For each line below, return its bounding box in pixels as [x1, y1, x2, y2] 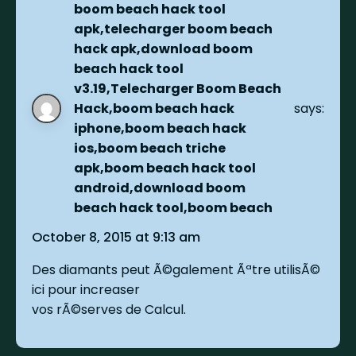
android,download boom [74, 178, 246, 197]
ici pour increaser [32, 280, 141, 299]
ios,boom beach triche [74, 138, 226, 157]
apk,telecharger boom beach [74, 19, 273, 38]
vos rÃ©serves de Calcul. [32, 300, 187, 319]
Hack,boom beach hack [74, 99, 235, 118]
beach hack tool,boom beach [74, 198, 273, 217]
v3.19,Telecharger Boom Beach [74, 79, 282, 98]
